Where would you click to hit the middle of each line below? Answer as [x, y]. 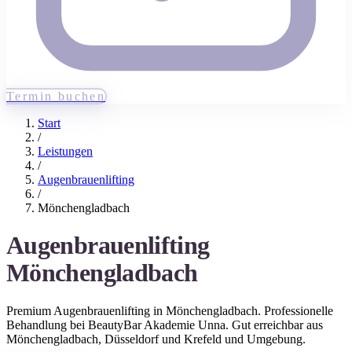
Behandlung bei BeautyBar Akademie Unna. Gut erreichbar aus [165, 324]
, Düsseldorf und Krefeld [160, 339]
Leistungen [65, 151]
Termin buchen [56, 96]
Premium [30, 310]
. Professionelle [295, 310]
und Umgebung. [264, 339]
